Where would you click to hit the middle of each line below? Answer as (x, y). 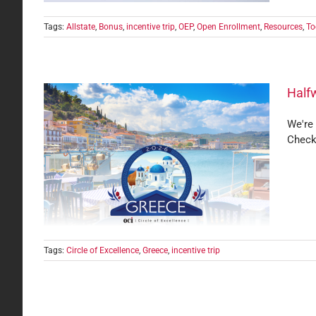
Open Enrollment (229, 27)
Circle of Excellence (103, 250)
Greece (155, 250)
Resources (283, 27)
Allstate (81, 27)
